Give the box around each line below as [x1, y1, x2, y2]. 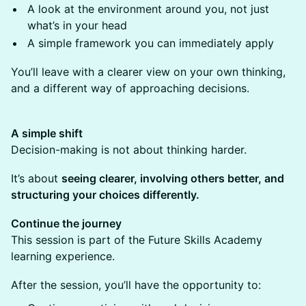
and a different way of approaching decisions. [11, 81, 249, 95]
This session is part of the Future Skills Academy [11, 233, 262, 247]
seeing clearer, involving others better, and [61, 171, 284, 185]
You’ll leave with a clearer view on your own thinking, [11, 65, 286, 79]
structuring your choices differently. [11, 188, 199, 201]
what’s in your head [27, 18, 127, 32]
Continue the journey [11, 217, 122, 230]
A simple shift [11, 126, 83, 140]
